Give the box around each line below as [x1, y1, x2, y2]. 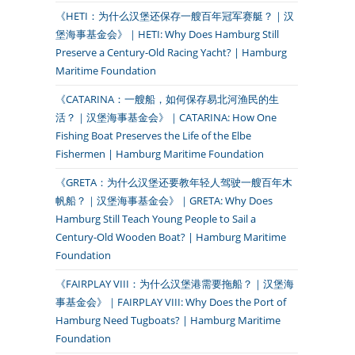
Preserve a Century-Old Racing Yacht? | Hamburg [55, 45, 287, 59]
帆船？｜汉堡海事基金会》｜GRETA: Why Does [55, 193, 273, 208]
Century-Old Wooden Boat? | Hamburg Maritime [55, 230, 286, 244]
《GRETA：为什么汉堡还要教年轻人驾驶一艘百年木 [55, 175, 292, 189]
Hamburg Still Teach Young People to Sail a [55, 212, 256, 226]
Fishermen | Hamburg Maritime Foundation [55, 147, 264, 161]
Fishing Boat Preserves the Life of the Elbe [55, 128, 251, 143]
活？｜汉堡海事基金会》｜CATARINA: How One [55, 110, 277, 124]
